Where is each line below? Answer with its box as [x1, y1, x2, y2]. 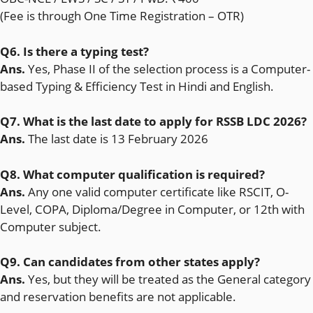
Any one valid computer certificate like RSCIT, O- [28, 183, 289, 200]
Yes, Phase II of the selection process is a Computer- [25, 60, 310, 77]
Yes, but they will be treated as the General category [28, 271, 311, 287]
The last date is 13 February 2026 [28, 131, 208, 147]
